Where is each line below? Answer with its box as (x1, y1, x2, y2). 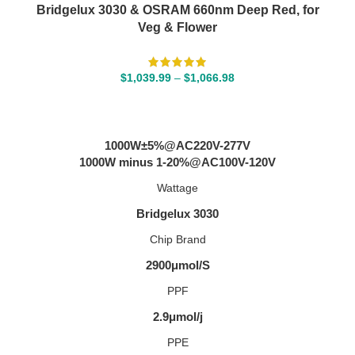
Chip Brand (149, 233, 206, 246)
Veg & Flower (138, 21, 217, 35)
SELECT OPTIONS (136, 101, 219, 113)
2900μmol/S (145, 258, 210, 273)
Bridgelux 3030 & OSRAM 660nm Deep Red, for (36, 3, 319, 17)
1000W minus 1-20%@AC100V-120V (79, 155, 276, 170)
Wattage (157, 181, 198, 195)
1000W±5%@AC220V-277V (105, 139, 250, 153)
